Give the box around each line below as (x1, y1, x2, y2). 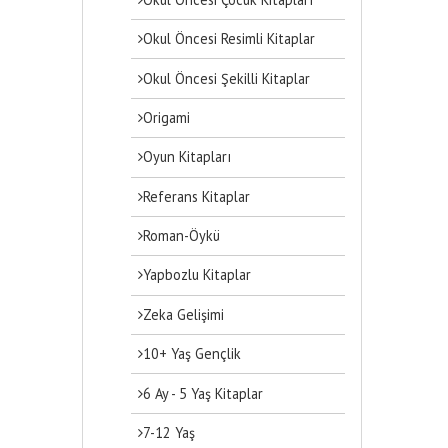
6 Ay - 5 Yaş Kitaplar (143, 383, 264, 403)
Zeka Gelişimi (143, 304, 225, 324)
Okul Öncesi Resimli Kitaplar (143, 29, 316, 49)
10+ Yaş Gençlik (143, 344, 242, 364)
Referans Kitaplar (143, 186, 251, 206)
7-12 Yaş (143, 422, 196, 442)
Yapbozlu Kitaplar (143, 265, 252, 285)
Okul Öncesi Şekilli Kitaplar (143, 68, 311, 88)
